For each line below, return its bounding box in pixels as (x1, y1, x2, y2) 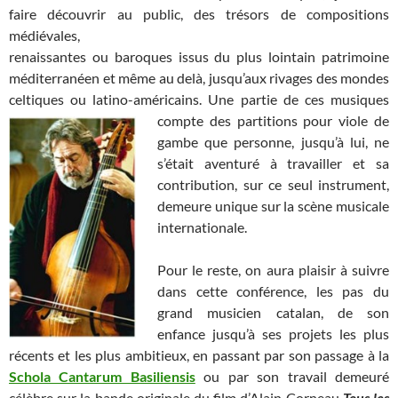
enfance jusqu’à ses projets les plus (157, 325, 389, 343)
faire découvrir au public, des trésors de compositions (9, 5, 389, 23)
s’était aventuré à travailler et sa (157, 155, 389, 172)
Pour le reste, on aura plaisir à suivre (157, 261, 389, 279)
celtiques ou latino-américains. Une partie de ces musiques (9, 91, 389, 108)
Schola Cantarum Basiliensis (9, 368, 195, 386)
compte (157, 112, 210, 130)
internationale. (157, 219, 247, 236)
